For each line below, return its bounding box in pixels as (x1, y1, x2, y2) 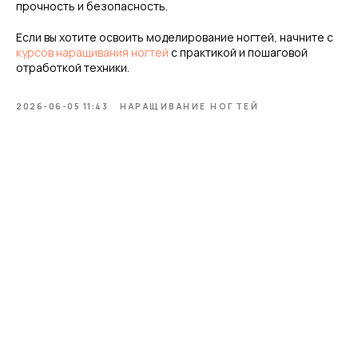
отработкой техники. (16, 60, 129, 75)
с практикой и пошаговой (169, 45, 308, 60)
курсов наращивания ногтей (16, 45, 169, 60)
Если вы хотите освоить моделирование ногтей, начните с (16, 30, 333, 45)
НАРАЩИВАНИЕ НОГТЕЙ (120, 101, 259, 112)
